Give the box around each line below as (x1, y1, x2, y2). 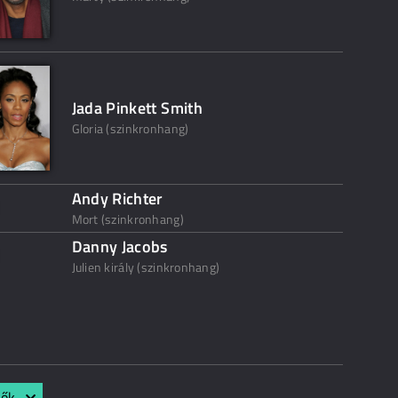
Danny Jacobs (71, 235, 168, 259)
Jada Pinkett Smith (71, 96, 203, 120)
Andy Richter (71, 187, 163, 211)
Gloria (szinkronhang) (71, 119, 189, 138)
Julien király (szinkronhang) (71, 258, 220, 276)
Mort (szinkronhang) (71, 210, 184, 228)
